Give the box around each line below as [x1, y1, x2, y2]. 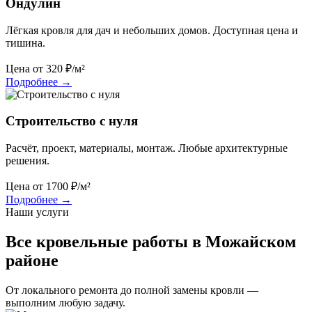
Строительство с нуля [6, 114, 138, 129]
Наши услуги [6, 206, 69, 218]
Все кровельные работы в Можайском [6, 232, 296, 251]
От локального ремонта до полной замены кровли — [6, 283, 258, 296]
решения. [6, 155, 49, 166]
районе [6, 251, 58, 270]
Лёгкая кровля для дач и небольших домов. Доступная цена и [6, 24, 298, 36]
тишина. [6, 36, 45, 49]
